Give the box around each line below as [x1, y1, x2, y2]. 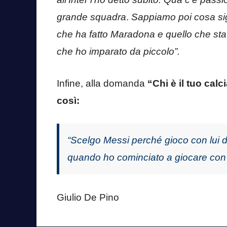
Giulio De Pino [57, 192, 119, 203]
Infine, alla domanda [57, 78, 147, 89]
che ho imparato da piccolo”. [57, 46, 180, 57]
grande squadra [57, 12, 126, 23]
